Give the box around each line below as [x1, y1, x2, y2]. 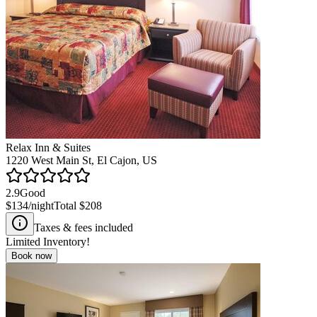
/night [28, 199, 54, 212]
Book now [11, 250, 52, 261]
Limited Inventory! [6, 235, 90, 248]
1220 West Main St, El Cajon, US [6, 154, 157, 166]
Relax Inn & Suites [6, 141, 91, 154]
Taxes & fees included [34, 221, 133, 234]
